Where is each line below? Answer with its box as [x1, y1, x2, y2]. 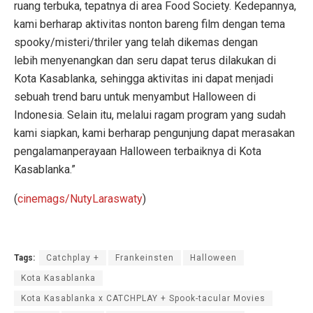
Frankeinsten [115, 252, 174, 263]
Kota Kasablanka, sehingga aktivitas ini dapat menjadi [14, 71, 273, 85]
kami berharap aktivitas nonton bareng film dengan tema [14, 17, 285, 31]
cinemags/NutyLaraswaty [17, 191, 143, 205]
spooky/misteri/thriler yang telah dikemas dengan [14, 35, 258, 49]
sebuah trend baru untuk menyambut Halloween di [14, 89, 256, 103]
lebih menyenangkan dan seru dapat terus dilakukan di [14, 53, 276, 67]
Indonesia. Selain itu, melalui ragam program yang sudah [14, 108, 286, 122]
